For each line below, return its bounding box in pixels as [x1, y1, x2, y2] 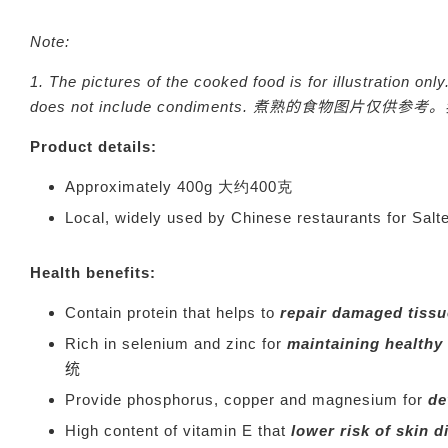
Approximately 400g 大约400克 [65, 178, 293, 195]
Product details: [30, 138, 157, 155]
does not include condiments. [30, 98, 253, 115]
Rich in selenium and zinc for [65, 335, 287, 352]
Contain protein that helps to [65, 304, 275, 321]
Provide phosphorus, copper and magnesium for [65, 391, 428, 408]
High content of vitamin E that [65, 422, 291, 439]
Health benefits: [30, 264, 156, 281]
